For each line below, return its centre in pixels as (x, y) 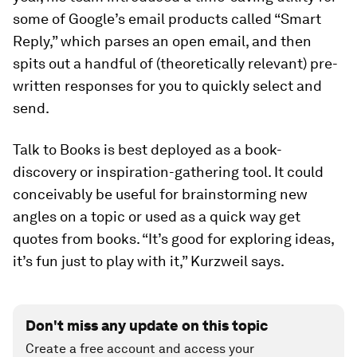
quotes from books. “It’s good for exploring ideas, (173, 239)
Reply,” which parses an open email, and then (162, 41)
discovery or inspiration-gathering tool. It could (168, 172)
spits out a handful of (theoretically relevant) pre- (175, 64)
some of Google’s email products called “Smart (167, 19)
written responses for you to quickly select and (167, 86)
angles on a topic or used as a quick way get (157, 217)
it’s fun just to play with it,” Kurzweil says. (149, 261)
